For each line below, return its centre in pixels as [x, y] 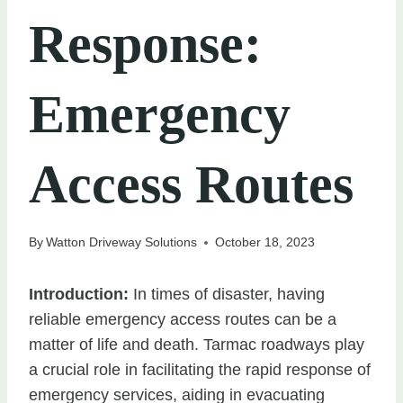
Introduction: [79, 295]
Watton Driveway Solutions [122, 242]
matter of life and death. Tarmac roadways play [197, 345]
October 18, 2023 [265, 242]
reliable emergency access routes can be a [183, 320]
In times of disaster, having [227, 295]
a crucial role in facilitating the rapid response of [200, 370]
